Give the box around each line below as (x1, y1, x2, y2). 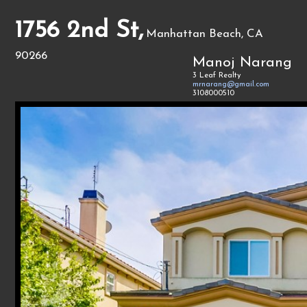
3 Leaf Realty (192, 72, 241, 79)
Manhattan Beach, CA (146, 28, 264, 40)
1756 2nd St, (15, 19, 144, 43)
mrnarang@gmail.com (192, 81, 269, 88)
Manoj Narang (192, 56, 292, 70)
